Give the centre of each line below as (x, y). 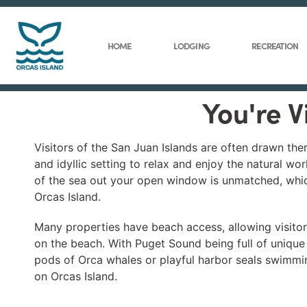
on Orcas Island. (76, 277)
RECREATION (275, 46)
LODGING (191, 46)
